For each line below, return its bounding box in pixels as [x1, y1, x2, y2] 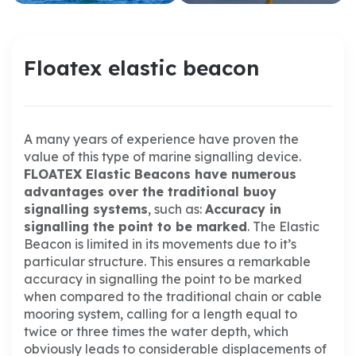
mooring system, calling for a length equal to [24, 306, 297, 323]
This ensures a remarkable [146, 253, 311, 270]
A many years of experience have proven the [24, 131, 299, 148]
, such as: [148, 201, 202, 218]
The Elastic [250, 219, 319, 235]
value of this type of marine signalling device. [24, 149, 301, 165]
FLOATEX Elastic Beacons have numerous [24, 166, 296, 183]
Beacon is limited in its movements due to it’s [24, 236, 296, 253]
